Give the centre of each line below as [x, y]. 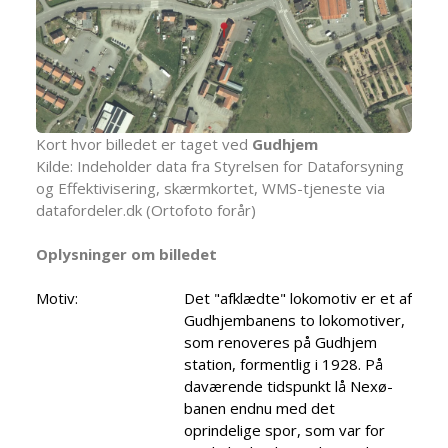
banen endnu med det [259, 408]
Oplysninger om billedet [126, 254]
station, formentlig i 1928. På [283, 364]
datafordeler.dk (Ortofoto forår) [146, 210]
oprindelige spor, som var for [284, 430]
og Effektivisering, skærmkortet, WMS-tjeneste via [210, 188]
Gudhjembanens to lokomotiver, [294, 320]
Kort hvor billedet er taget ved [144, 144]
